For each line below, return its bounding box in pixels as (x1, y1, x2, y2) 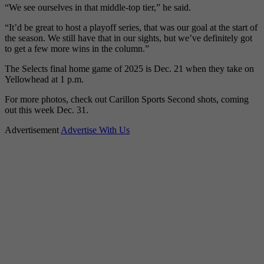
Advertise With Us (61, 125, 130, 136)
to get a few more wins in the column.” (5, 44, 149, 54)
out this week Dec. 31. (5, 105, 88, 115)
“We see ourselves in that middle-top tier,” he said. (5, 2, 191, 13)
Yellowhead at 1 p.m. (5, 74, 84, 85)
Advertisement (5, 125, 61, 136)
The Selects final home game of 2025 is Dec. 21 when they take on (5, 64, 254, 74)
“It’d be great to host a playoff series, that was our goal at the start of (5, 22, 258, 33)
